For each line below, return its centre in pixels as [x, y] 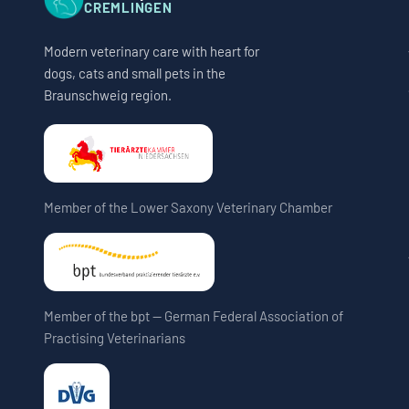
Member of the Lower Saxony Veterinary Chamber [188, 208]
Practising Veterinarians [115, 338]
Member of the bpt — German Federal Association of [194, 316]
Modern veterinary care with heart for [152, 52]
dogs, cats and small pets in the [135, 73]
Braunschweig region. [108, 95]
